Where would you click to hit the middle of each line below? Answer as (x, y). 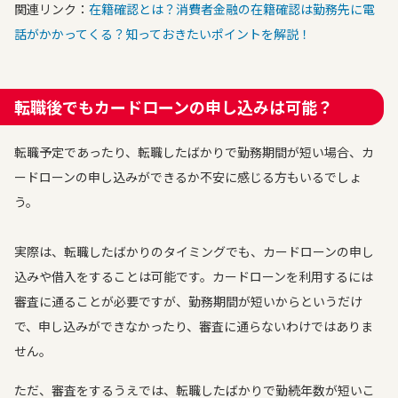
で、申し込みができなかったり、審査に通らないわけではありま (194, 326)
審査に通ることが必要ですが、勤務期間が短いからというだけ (188, 301)
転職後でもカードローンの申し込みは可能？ (174, 107)
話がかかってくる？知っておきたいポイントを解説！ (163, 34)
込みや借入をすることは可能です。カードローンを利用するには (194, 276)
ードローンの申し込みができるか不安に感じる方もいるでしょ (188, 177)
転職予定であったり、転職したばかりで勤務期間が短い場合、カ (194, 152)
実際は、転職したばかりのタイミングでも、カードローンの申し (194, 251)
